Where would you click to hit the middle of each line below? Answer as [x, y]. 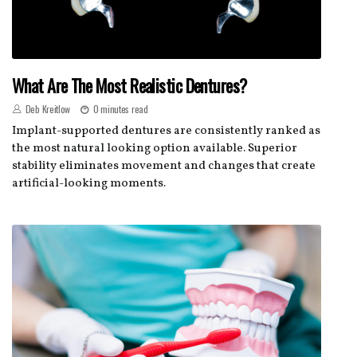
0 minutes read [120, 108]
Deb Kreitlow [48, 108]
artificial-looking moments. [89, 183]
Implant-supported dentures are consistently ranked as [166, 131]
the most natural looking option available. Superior [155, 148]
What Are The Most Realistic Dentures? [129, 85]
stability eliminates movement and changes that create [164, 166]
